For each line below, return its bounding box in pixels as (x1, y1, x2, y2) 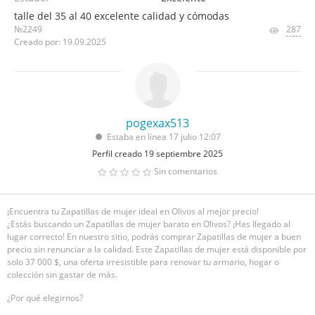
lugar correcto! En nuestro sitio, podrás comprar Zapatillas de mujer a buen (7, 231, 301, 243)
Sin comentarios (154, 165, 217, 177)
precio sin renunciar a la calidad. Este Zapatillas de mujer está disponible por (7, 243, 307, 255)
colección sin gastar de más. (7, 269, 117, 281)
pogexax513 (126, 115, 189, 131)
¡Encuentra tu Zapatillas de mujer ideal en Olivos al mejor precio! (7, 205, 259, 217)
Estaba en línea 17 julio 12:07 (107, 131, 221, 143)
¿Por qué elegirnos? (7, 292, 83, 304)
